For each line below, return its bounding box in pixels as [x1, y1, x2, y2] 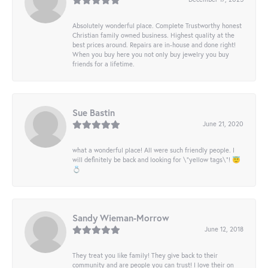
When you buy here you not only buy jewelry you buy [72, 50, 229, 59]
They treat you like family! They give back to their [72, 251, 218, 260]
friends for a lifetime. [72, 59, 135, 69]
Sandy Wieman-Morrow [72, 212, 169, 224]
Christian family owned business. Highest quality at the [72, 31, 234, 40]
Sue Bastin [72, 106, 115, 119]
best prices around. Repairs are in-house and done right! [72, 40, 236, 50]
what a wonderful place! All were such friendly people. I [72, 145, 234, 155]
